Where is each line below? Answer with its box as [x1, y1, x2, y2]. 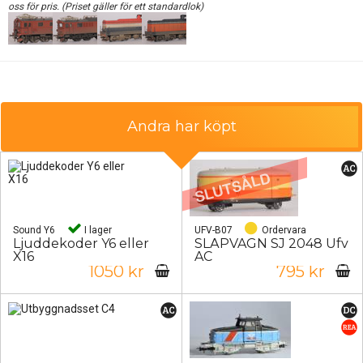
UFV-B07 [194, 224, 233, 236]
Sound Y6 [13, 224, 55, 236]
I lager [82, 224, 112, 236]
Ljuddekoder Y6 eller [13, 235, 149, 251]
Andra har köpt [126, 117, 237, 135]
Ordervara [258, 224, 306, 236]
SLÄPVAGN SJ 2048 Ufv [194, 235, 348, 251]
